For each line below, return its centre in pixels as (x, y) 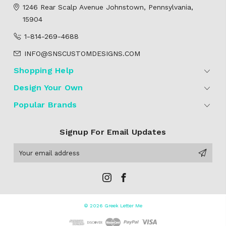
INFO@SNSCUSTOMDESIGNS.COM (82, 54)
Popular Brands (45, 105)
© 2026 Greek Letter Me (113, 205)
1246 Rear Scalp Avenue (63, 7)
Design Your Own (48, 88)
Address (27, 159)
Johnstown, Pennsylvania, (148, 7)
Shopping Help (44, 71)
